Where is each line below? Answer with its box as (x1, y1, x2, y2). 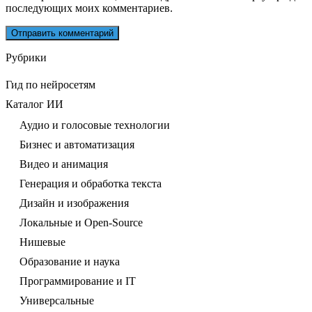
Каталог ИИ (6, 98, 63, 111)
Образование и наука (19, 256, 120, 268)
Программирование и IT (19, 275, 136, 288)
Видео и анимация (19, 158, 108, 171)
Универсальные (19, 295, 94, 307)
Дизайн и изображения (19, 197, 129, 210)
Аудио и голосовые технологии (19, 119, 170, 132)
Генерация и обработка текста (19, 178, 162, 190)
